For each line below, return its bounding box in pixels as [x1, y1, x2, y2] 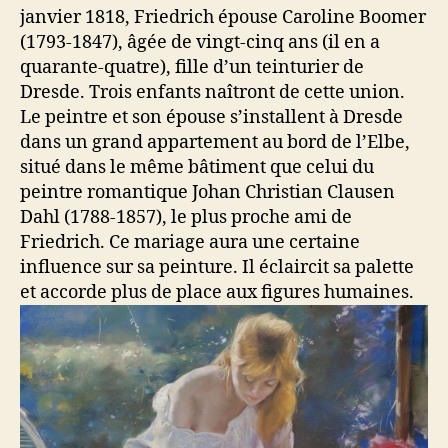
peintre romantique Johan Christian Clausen [20, 180, 395, 204]
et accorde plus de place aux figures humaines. [20, 280, 414, 304]
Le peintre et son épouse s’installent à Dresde [20, 105, 403, 129]
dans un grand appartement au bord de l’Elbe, [20, 130, 410, 154]
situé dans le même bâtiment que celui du [20, 155, 374, 179]
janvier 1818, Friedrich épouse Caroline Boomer [20, 5, 426, 29]
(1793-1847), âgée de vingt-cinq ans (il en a [20, 30, 380, 54]
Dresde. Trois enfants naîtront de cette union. [20, 80, 405, 104]
